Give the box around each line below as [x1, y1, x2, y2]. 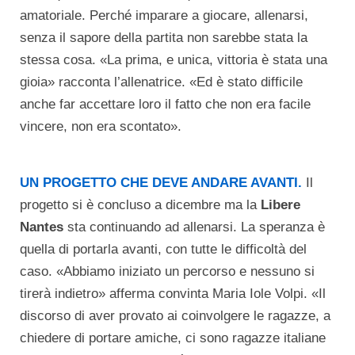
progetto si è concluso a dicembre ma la [20, 197, 261, 213]
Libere [261, 197, 300, 213]
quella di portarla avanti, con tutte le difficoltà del [20, 242, 307, 258]
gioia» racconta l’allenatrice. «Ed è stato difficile [20, 74, 303, 90]
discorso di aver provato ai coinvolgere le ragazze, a [20, 308, 330, 324]
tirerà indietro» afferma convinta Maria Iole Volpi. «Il [20, 286, 326, 302]
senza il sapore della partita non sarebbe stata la [20, 30, 307, 46]
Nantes [20, 219, 63, 235]
